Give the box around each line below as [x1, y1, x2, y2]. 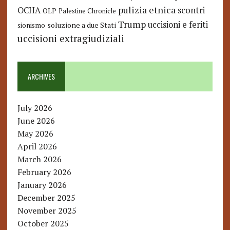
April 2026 [17, 141, 57, 152]
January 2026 [17, 179, 67, 191]
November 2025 [17, 205, 76, 217]
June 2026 [17, 115, 55, 127]
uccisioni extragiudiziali [17, 32, 124, 45]
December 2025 [17, 192, 75, 204]
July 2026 [17, 102, 52, 114]
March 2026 [17, 154, 62, 165]
